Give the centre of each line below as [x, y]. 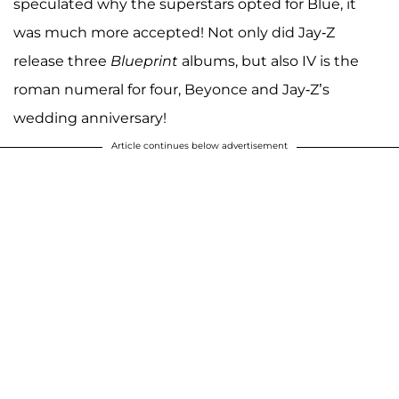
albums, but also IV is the [269, 61]
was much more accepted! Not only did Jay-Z [174, 32]
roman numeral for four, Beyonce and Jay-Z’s [171, 89]
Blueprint [144, 61]
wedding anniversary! [90, 118]
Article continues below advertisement [199, 145]
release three [62, 61]
